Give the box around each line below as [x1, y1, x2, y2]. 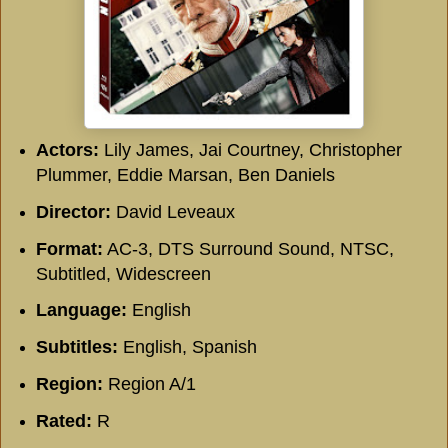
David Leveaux [110, 201, 235, 222]
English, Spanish [117, 337, 257, 358]
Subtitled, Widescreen [35, 263, 211, 284]
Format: [35, 238, 103, 259]
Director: [35, 201, 111, 222]
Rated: [35, 410, 97, 431]
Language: [35, 300, 127, 321]
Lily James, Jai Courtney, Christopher [98, 139, 402, 160]
